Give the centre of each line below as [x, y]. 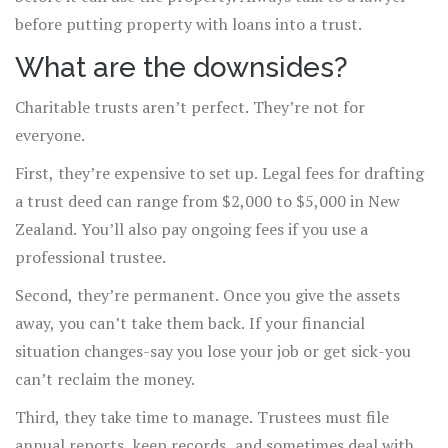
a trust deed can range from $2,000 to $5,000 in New [207, 201]
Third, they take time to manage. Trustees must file [202, 417]
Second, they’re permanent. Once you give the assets [207, 295]
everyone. [50, 135]
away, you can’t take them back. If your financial [190, 323]
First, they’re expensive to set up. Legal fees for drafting [219, 173]
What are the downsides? [181, 68]
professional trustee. [90, 257]
